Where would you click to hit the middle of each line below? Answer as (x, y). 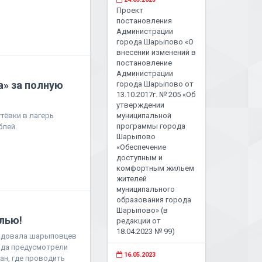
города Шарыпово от (155, 84)
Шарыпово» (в (142, 210)
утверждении (141, 105)
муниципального (146, 189)
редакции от (139, 221)
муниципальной (144, 116)
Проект (130, 10)
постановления (144, 21)
